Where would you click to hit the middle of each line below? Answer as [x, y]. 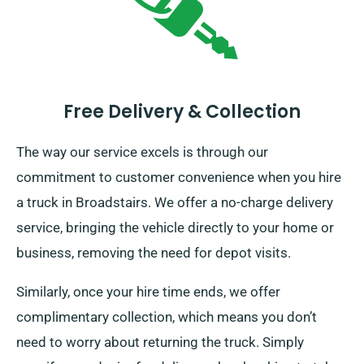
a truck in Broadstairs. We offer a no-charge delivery [175, 203]
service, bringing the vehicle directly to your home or [175, 228]
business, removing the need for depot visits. [154, 253]
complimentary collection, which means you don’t [167, 317]
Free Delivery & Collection [182, 112]
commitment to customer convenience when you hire [179, 178]
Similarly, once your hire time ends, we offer [148, 292]
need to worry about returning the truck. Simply [160, 342]
